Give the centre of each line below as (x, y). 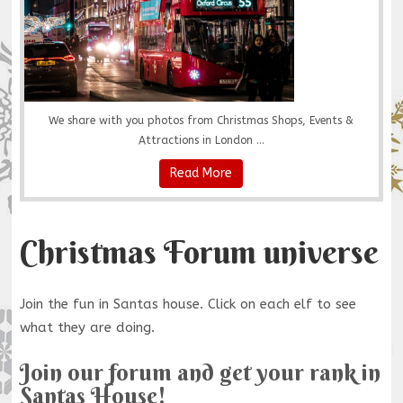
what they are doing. (87, 328)
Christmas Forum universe (199, 252)
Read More (201, 174)
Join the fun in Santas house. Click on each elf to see (188, 304)
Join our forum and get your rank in (200, 373)
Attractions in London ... (201, 141)
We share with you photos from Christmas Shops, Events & (201, 121)
